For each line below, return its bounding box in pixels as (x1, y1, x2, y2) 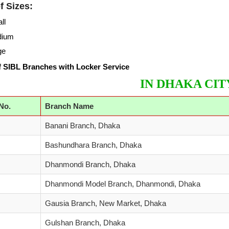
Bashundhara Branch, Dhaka (45, 141, 142, 149)
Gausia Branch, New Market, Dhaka (45, 199, 166, 208)
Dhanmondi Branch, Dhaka (45, 160, 135, 169)
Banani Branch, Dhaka (45, 121, 120, 130)
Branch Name (45, 102, 96, 110)
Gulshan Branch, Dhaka (45, 218, 125, 227)
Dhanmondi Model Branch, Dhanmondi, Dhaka (45, 179, 200, 188)
